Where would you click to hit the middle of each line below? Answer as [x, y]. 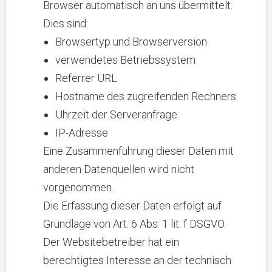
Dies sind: [66, 23]
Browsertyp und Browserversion [131, 42]
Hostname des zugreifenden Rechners [146, 96]
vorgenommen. [78, 187]
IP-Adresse [82, 133]
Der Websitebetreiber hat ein [111, 242]
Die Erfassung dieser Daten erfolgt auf [132, 206]
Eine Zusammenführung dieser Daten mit [138, 151]
